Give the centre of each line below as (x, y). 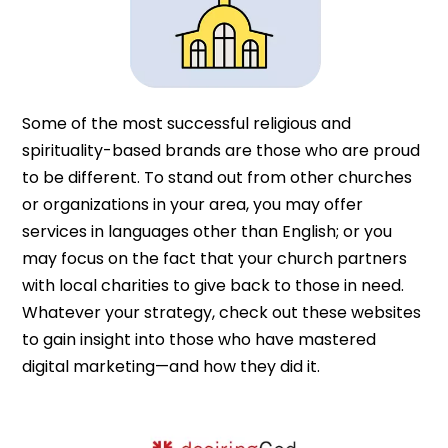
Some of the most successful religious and (187, 124)
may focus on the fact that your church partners (215, 259)
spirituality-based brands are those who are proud (221, 151)
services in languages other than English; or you (207, 232)
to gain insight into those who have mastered (199, 340)
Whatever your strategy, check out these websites (222, 313)
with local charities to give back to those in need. (213, 286)
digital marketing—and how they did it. (171, 367)
